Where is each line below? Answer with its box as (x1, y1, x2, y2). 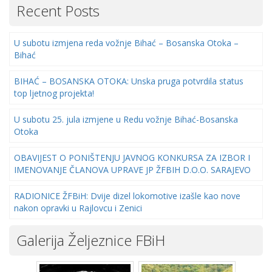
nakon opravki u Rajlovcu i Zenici (14, 202, 142, 214)
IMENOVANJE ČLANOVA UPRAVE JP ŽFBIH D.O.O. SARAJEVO (14, 163, 251, 175)
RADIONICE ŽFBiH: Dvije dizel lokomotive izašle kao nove (14, 189, 240, 202)
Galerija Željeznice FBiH (16, 229, 165, 250)
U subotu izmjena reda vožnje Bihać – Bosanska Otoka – (14, 36, 239, 49)
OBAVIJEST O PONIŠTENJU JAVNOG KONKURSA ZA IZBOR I (14, 151, 250, 163)
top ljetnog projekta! (14, 87, 94, 99)
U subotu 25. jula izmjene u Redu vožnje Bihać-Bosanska (14, 113, 238, 125)
